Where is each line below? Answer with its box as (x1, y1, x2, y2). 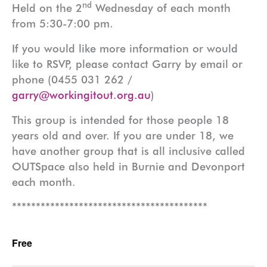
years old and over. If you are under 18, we (12, 128, 234, 142)
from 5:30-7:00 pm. (12, 17, 113, 30)
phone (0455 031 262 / (12, 72, 132, 86)
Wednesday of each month (92, 1, 231, 15)
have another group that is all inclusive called (12, 144, 245, 157)
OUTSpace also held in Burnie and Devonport (12, 159, 245, 173)
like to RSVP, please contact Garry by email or (12, 57, 243, 70)
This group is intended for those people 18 (12, 113, 229, 126)
